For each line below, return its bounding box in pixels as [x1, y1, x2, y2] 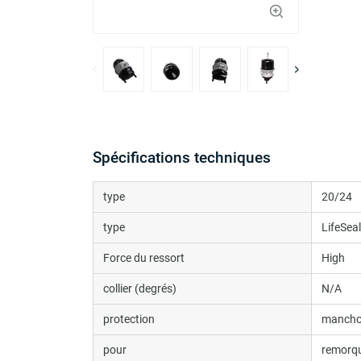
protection [103, 312, 155, 326]
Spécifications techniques [93, 147, 271, 167]
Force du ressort [103, 251, 185, 264]
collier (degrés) [103, 281, 176, 295]
